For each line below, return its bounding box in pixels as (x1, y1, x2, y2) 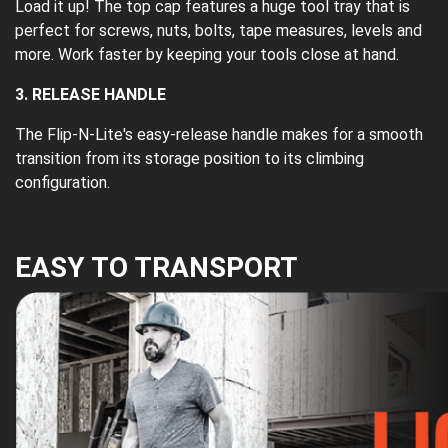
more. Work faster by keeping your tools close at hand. (15, 44, 399, 64)
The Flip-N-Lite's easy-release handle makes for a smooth (15, 124, 423, 144)
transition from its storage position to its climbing (15, 148, 364, 168)
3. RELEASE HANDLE (15, 84, 166, 104)
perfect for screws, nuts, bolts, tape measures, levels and (15, 20, 422, 40)
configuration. (15, 172, 110, 192)
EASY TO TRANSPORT (15, 250, 298, 284)
